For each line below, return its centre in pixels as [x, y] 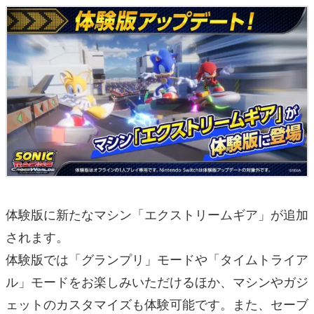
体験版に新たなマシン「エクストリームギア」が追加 [157, 214]
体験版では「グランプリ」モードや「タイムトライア [157, 259]
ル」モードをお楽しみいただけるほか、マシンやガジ [157, 281]
